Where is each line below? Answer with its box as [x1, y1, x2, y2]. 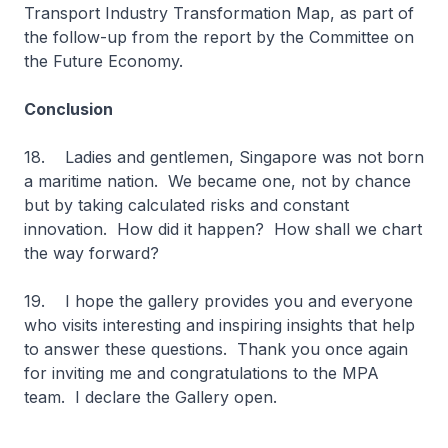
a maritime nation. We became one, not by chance [24, 171, 411, 191]
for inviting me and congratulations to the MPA [24, 363, 379, 383]
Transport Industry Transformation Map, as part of [24, 3, 414, 23]
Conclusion [24, 99, 117, 119]
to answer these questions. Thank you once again [24, 339, 408, 359]
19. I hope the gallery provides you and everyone [24, 291, 413, 311]
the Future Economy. [24, 51, 183, 71]
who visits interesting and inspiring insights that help [24, 315, 415, 335]
